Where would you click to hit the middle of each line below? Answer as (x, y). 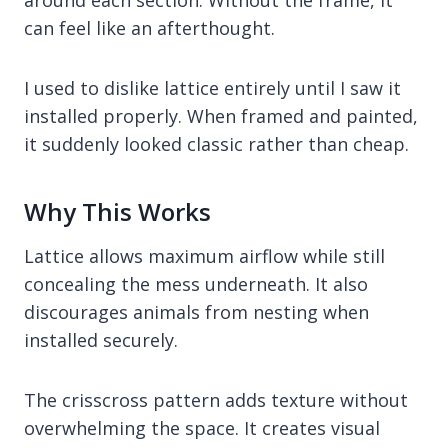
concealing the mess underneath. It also (196, 283)
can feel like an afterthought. (149, 27)
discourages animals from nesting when (196, 311)
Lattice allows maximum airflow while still (204, 255)
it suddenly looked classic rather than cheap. (216, 143)
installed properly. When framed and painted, (221, 115)
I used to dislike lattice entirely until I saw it (212, 87)
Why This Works (117, 211)
